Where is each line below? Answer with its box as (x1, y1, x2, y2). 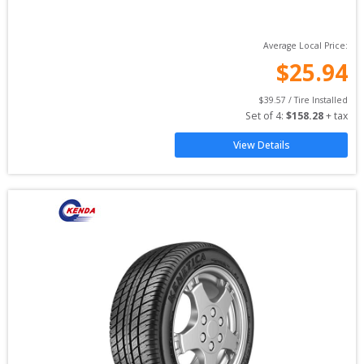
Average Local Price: (263, 40, 348, 51)
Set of (245, 109, 275, 123)
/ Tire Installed (286, 94, 348, 106)
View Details (232, 138, 290, 152)
